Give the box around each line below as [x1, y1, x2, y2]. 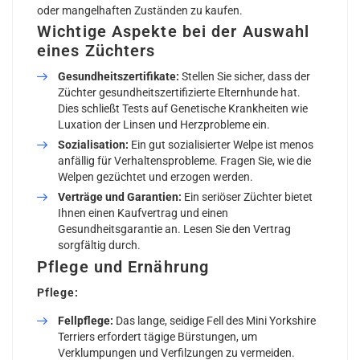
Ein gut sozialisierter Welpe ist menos [129, 137, 313, 151]
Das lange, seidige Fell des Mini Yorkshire [113, 313, 316, 327]
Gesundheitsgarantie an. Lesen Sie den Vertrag [58, 222, 291, 235]
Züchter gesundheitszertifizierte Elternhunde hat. [58, 85, 301, 99]
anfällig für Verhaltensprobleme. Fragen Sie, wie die [58, 153, 311, 167]
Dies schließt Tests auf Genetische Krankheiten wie [58, 101, 308, 115]
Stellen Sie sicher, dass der [179, 69, 310, 83]
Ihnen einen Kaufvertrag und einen [58, 206, 228, 219]
